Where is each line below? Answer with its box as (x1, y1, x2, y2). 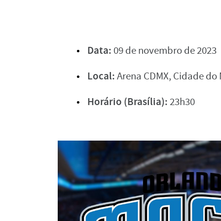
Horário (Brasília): (87, 94, 168, 109)
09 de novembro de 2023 (111, 43, 217, 57)
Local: (87, 69, 115, 83)
